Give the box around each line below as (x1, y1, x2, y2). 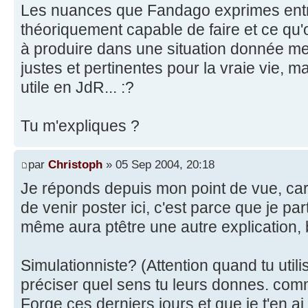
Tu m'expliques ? (21, 116, 140, 135)
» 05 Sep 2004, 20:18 (102, 157, 214, 172)
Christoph (48, 157, 102, 172)
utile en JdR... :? (21, 78, 134, 96)
